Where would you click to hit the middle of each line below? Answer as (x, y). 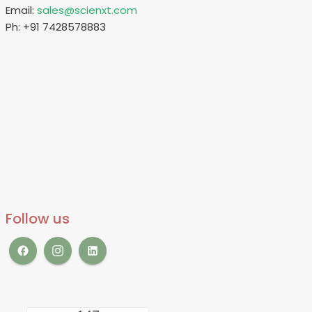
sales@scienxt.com (87, 10)
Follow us (38, 219)
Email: (21, 10)
